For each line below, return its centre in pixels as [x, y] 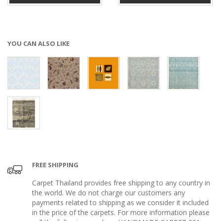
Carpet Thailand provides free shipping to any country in [121, 183]
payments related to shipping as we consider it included [120, 202]
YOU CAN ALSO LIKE [38, 43]
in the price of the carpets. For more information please [121, 212]
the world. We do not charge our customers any [109, 192]
